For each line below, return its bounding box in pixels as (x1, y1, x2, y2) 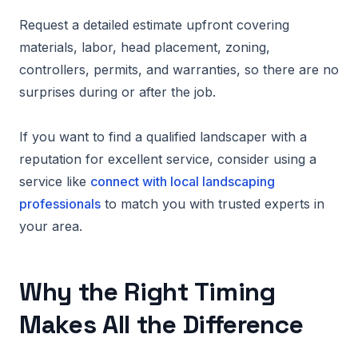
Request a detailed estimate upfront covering (19, 17, 289, 33)
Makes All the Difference (19, 308, 304, 340)
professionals (19, 196, 101, 212)
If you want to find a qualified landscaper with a (19, 129, 307, 145)
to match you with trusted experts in (101, 196, 324, 212)
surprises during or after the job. (19, 84, 216, 100)
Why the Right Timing (19, 276, 276, 308)
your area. (19, 218, 82, 234)
